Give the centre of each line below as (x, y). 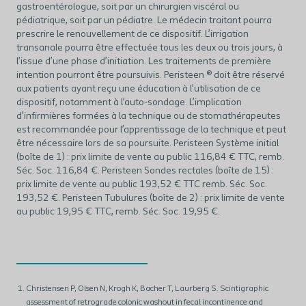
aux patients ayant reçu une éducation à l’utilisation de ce (139, 89)
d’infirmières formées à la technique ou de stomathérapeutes (149, 116)
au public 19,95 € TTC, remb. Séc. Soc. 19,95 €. (118, 212)
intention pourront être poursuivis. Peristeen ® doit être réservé (151, 75)
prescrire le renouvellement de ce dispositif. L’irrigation (133, 34)
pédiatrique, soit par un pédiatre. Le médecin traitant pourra (144, 20)
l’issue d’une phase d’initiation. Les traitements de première (144, 61)
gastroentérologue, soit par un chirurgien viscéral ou (128, 7)
